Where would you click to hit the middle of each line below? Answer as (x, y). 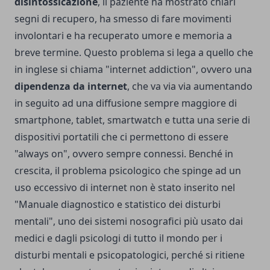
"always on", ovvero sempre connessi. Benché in (124, 153)
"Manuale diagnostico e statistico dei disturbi (118, 204)
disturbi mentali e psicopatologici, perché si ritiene (130, 255)
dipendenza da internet (71, 86)
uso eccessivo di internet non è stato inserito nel (125, 187)
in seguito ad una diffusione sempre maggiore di (126, 103)
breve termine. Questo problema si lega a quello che (134, 52)
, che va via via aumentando (190, 86)
